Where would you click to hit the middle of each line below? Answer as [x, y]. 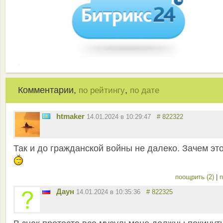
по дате [145, 91]
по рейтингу [102, 91]
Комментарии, [48, 90]
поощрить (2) [196, 177]
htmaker [70, 116]
